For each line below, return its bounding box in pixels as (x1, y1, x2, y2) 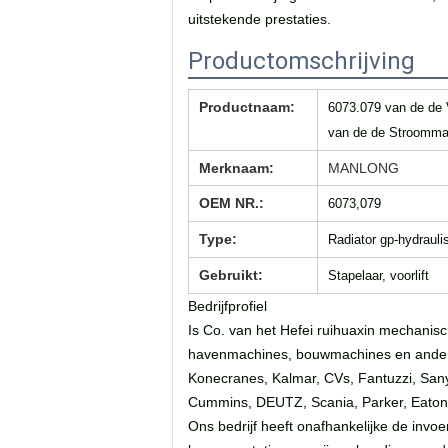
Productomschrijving (188, 47, 415, 75)
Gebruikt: (199, 267, 263, 283)
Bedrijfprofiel (188, 298, 267, 314)
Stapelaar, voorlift (328, 268, 429, 283)
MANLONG (328, 160, 399, 176)
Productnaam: (199, 99, 295, 115)
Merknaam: (199, 160, 274, 176)
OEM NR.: (199, 195, 264, 211)
